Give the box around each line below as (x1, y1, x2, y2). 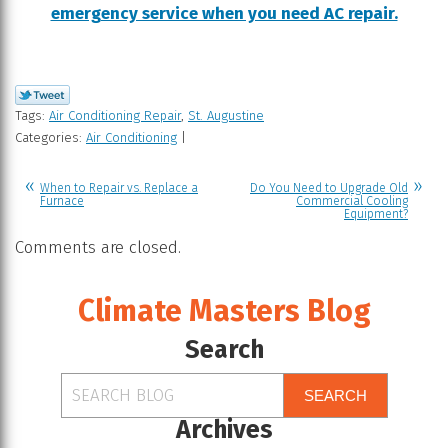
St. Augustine (188, 107, 264, 123)
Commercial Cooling (296, 193, 408, 208)
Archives (175, 414, 273, 445)
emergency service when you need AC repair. (50, 2, 398, 24)
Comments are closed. (15, 236, 181, 258)
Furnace (40, 193, 84, 208)
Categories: (15, 129, 86, 145)
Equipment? (344, 206, 408, 221)
